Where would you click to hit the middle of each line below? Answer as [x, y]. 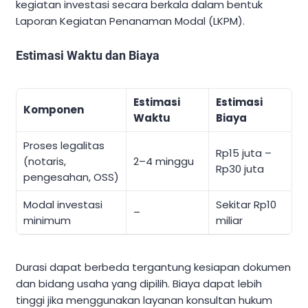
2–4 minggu [164, 162]
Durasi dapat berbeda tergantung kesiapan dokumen [153, 267]
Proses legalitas [64, 146]
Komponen [54, 110]
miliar [229, 221]
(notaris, [45, 162]
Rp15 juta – [244, 153]
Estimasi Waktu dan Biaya [88, 56]
